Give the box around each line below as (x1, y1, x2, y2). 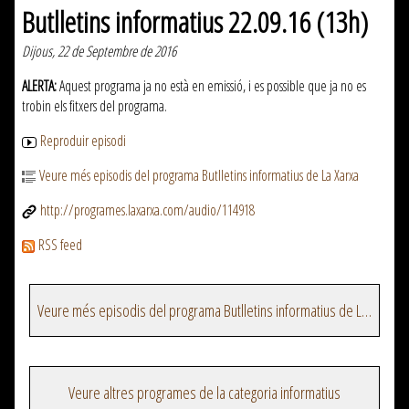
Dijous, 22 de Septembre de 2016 (22, 41, 176, 62)
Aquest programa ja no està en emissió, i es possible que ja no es (57, 76, 366, 97)
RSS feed (38, 235, 82, 256)
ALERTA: (22, 76, 57, 97)
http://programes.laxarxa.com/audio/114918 (40, 200, 255, 221)
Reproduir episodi (40, 131, 126, 152)
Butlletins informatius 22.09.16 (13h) (22, 2, 368, 42)
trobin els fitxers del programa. (22, 96, 167, 117)
